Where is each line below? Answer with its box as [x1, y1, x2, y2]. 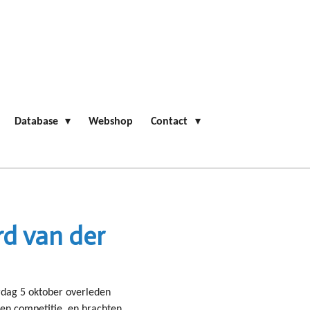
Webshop [89, 116, 134, 127]
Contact [151, 116, 191, 127]
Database [15, 116, 62, 127]
